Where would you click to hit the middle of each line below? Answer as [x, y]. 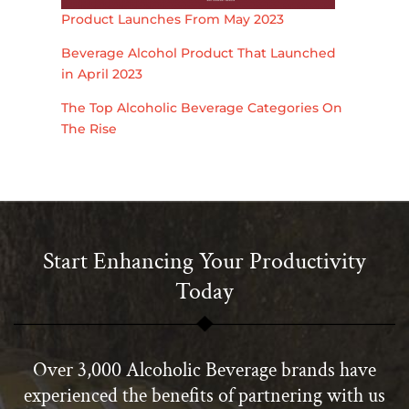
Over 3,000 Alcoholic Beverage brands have [204, 371]
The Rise [89, 129]
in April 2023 [102, 74]
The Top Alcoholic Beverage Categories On [202, 108]
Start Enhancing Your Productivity [204, 262]
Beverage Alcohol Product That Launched [199, 53]
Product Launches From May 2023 [173, 20]
